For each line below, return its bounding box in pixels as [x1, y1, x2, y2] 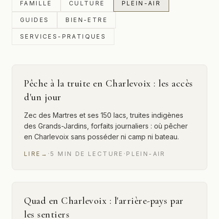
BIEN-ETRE [66, 16, 108, 23]
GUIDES [20, 16, 49, 23]
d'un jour [24, 91, 62, 103]
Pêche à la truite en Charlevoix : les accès [24, 78, 193, 89]
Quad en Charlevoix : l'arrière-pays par [24, 195, 184, 207]
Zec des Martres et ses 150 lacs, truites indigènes [24, 111, 183, 119]
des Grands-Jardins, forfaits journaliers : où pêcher [24, 122, 188, 130]
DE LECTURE [75, 150, 124, 157]
